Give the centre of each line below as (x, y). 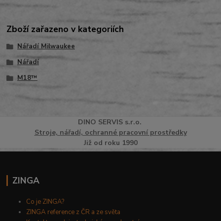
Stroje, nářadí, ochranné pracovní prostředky (110, 133)
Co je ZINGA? (45, 202)
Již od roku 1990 (110, 143)
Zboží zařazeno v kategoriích (65, 29)
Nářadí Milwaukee (46, 47)
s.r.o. (133, 122)
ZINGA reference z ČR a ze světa (74, 212)
